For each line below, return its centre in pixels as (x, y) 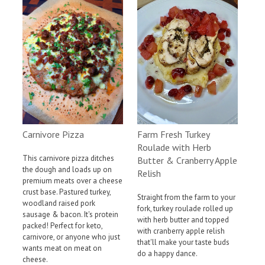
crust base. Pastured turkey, (67, 192)
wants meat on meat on (62, 248)
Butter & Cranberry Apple (187, 160)
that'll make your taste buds (183, 242)
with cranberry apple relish (181, 231)
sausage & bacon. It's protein (70, 214)
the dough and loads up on (67, 169)
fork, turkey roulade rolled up (185, 208)
